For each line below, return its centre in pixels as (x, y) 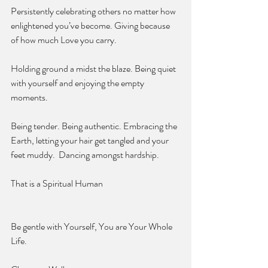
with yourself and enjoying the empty (78, 83)
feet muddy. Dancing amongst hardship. (86, 154)
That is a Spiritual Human (58, 183)
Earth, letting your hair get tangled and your (91, 140)
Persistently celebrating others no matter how (94, 11)
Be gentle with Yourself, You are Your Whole (92, 226)
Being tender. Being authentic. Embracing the (95, 126)
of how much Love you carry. (64, 39)
